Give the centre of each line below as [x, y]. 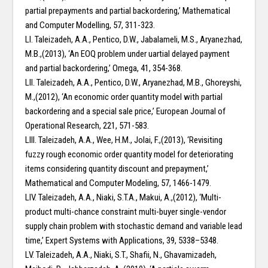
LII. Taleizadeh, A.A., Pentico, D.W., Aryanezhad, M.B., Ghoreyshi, [134, 83]
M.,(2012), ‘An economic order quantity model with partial [124, 97]
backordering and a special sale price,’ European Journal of [126, 112]
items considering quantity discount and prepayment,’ [117, 169]
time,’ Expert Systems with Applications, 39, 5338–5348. [122, 241]
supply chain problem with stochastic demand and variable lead [134, 226]
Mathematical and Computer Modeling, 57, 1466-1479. [118, 183]
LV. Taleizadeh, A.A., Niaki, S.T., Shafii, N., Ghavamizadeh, [121, 255]
